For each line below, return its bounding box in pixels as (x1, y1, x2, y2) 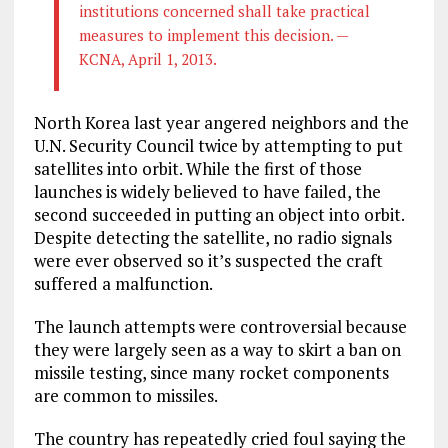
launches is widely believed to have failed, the (33, 179, 381, 203)
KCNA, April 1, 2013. (78, 48, 217, 69)
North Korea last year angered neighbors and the (33, 110, 409, 134)
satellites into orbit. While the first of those (33, 156, 362, 180)
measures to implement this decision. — (78, 24, 348, 45)
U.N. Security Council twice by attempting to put (33, 133, 403, 157)
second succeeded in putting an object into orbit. (33, 202, 404, 226)
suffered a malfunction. (33, 271, 213, 295)
